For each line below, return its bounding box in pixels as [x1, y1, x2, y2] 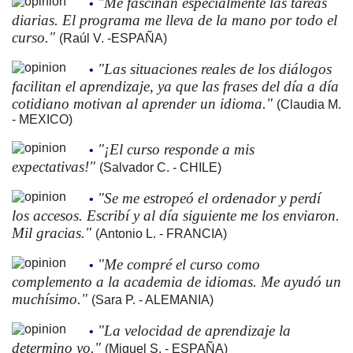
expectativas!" [12, 158, 99, 175]
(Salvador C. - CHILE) [99, 160, 221, 174]
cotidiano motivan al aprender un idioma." [12, 95, 277, 112]
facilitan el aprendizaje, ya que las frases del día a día [12, 77, 339, 95]
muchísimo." [12, 290, 91, 307]
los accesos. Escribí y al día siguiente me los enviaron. [12, 206, 340, 224]
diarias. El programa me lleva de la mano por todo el [12, 11, 337, 28]
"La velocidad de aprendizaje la [98, 321, 291, 339]
